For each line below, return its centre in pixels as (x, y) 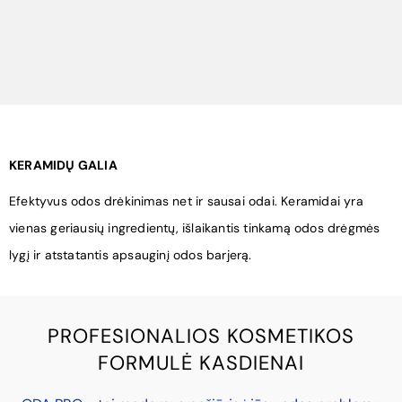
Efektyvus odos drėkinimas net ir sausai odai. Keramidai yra (186, 201)
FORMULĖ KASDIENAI (201, 363)
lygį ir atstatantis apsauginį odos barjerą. (131, 255)
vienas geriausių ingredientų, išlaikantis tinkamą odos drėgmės (195, 228)
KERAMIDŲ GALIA (63, 166)
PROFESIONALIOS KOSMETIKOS (201, 336)
